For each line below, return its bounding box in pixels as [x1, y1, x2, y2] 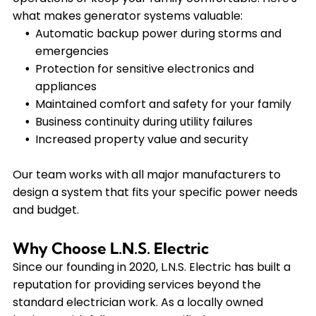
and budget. [12, 202, 79, 219]
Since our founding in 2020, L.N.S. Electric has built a [12, 259, 291, 276]
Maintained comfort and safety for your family [35, 96, 291, 113]
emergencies [35, 43, 109, 60]
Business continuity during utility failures [35, 114, 253, 130]
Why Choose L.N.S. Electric [12, 238, 209, 259]
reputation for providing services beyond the [12, 276, 261, 293]
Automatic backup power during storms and [35, 25, 281, 42]
